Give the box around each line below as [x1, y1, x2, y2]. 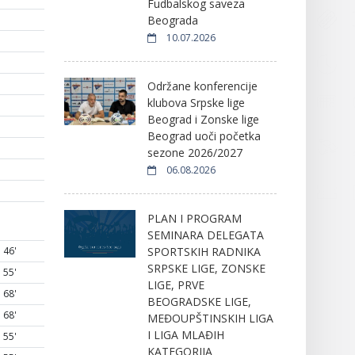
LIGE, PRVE [147, 277, 204, 292]
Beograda [147, 12, 198, 28]
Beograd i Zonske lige [147, 111, 259, 127]
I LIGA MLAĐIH [147, 326, 224, 342]
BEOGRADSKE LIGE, [147, 293, 251, 309]
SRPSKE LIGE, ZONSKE [147, 260, 265, 276]
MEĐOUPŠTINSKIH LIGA [147, 310, 273, 326]
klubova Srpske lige [147, 94, 245, 110]
